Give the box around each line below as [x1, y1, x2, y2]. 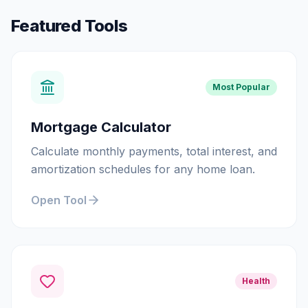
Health [242, 276, 270, 286]
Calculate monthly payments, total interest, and [31, 144, 277, 158]
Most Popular [212, 82, 270, 92]
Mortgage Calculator [31, 119, 171, 135]
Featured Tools [11, 16, 128, 36]
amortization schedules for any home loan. [31, 162, 255, 176]
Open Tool [31, 193, 87, 207]
